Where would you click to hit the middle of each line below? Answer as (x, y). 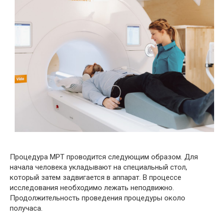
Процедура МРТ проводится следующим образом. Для (104, 157)
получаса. (26, 208)
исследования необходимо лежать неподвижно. (92, 188)
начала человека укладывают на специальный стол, (99, 167)
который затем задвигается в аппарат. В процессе (96, 178)
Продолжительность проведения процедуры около (98, 198)
